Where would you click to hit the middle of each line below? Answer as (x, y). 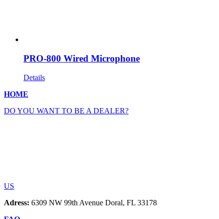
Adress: (17, 202)
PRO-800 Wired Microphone (82, 58)
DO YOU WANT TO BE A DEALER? (66, 110)
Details (34, 77)
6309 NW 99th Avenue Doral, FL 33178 (93, 202)
